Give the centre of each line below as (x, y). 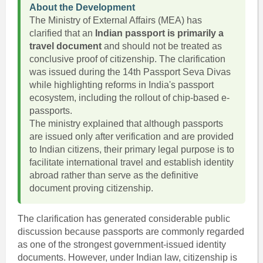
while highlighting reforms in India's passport (121, 85)
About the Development (82, 7)
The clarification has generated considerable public (124, 219)
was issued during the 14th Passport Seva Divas (130, 72)
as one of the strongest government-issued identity (122, 245)
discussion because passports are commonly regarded (131, 232)
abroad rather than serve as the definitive (114, 175)
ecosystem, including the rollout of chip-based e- (129, 98)
